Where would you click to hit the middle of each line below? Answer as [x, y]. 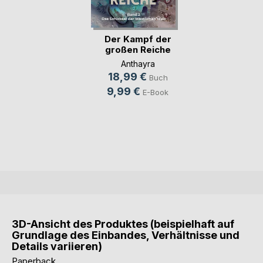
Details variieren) [57, 247]
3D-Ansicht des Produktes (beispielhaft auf [123, 224]
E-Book [156, 92]
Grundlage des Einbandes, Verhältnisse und [126, 235]
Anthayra [138, 63]
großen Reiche [138, 49]
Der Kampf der [138, 39]
